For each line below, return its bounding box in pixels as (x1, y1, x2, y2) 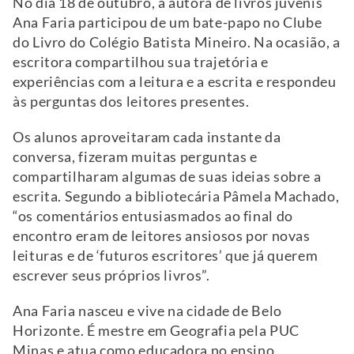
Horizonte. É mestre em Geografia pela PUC (13, 322, 299, 340)
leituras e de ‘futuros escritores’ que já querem (13, 247, 318, 265)
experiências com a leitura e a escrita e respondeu (13, 73, 337, 91)
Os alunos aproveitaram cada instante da (13, 129, 281, 146)
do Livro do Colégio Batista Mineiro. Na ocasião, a (13, 34, 341, 51)
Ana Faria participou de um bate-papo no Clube (13, 14, 322, 32)
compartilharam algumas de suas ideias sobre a (13, 168, 322, 186)
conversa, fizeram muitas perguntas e (13, 149, 258, 166)
